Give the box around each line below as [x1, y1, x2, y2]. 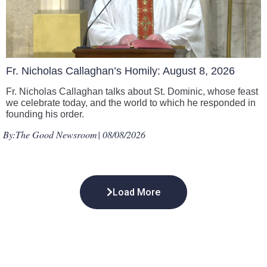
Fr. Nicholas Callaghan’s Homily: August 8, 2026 [6, 65, 235, 77]
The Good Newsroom [15, 128, 97, 141]
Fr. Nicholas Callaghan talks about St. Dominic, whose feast [6, 86, 258, 97]
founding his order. [6, 109, 84, 119]
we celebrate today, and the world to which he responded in [6, 98, 256, 108]
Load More [113, 186, 160, 198]
